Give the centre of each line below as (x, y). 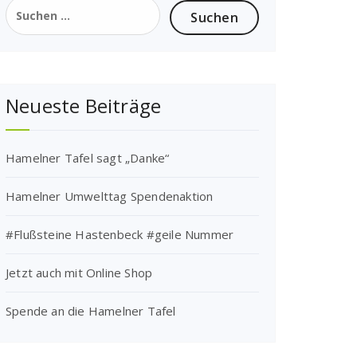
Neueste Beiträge (84, 106)
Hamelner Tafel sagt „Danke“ (88, 158)
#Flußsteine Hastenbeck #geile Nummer (120, 234)
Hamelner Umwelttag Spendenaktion (110, 196)
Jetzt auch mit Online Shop (79, 273)
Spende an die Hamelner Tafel (91, 311)
